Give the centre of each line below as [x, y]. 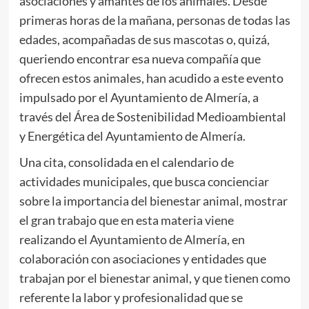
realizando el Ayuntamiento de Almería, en [132, 240]
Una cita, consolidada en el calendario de [126, 162]
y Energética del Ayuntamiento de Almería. [132, 136]
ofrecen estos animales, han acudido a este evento [151, 78]
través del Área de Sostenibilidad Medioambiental [152, 117]
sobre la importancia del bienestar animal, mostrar [153, 201]
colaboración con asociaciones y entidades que [142, 259]
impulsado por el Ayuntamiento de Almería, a [139, 98]
